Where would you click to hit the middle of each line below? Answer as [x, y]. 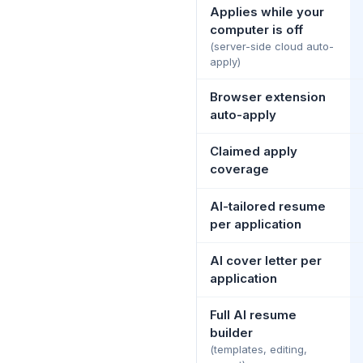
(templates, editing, [258, 349]
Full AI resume [253, 314]
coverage [239, 169]
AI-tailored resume [268, 206]
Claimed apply [254, 151]
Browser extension [268, 96]
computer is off [256, 29]
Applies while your [267, 11]
